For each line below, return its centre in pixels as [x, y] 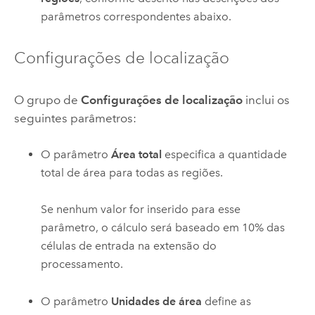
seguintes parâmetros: [75, 118]
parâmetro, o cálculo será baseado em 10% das [163, 228]
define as [227, 301]
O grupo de [47, 99]
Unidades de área [157, 301]
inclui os [266, 99]
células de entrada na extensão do [129, 246]
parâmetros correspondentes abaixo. [136, 17]
